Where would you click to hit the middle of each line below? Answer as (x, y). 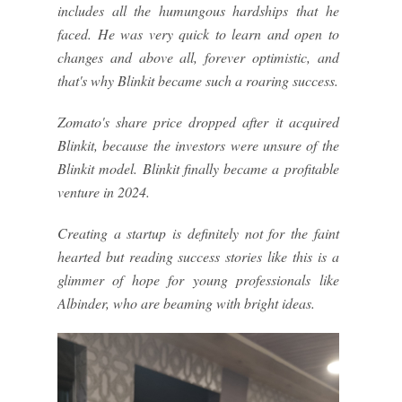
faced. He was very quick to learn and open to (198, 34)
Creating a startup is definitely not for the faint (198, 233)
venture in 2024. (106, 192)
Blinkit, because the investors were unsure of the (198, 145)
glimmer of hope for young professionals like (198, 280)
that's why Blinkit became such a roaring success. (198, 81)
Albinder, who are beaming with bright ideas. (188, 303)
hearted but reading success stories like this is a (198, 257)
